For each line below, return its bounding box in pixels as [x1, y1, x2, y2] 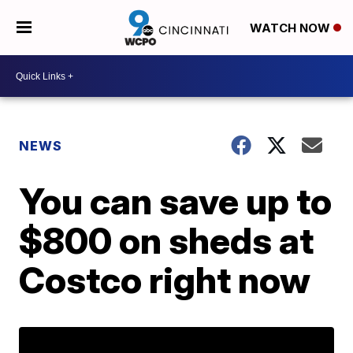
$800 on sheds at [19, 218, 314, 262]
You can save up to [19, 179, 333, 223]
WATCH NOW [249, 20, 333, 36]
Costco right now [19, 258, 311, 302]
